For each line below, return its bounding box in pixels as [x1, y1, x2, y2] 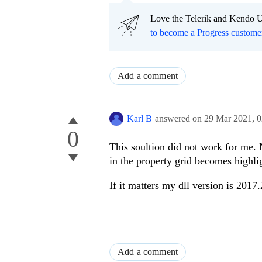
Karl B [127, 113, 152, 124]
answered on [155, 113, 204, 124]
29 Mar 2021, [204, 113, 257, 124]
